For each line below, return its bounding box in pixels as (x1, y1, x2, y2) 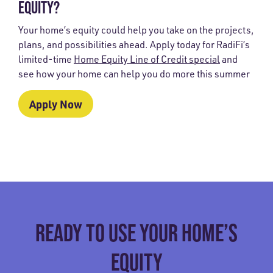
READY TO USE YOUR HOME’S (35, 219, 238, 247)
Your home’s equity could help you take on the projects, (18, 24, 254, 37)
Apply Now (29, 97, 82, 112)
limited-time (18, 53, 74, 66)
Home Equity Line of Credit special (74, 53, 220, 66)
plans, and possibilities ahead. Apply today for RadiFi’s (18, 38, 250, 51)
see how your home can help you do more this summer (18, 68, 250, 80)
